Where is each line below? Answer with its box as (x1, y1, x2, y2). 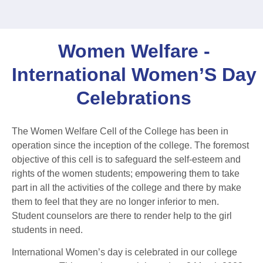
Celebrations (76, 87, 192, 109)
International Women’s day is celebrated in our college (12, 247, 237, 257)
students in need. (12, 224, 83, 235)
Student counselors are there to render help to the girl (12, 210, 232, 221)
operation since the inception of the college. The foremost (12, 140, 249, 150)
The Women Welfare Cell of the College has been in (12, 126, 228, 136)
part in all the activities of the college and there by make (12, 182, 241, 193)
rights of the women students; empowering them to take (12, 168, 240, 178)
